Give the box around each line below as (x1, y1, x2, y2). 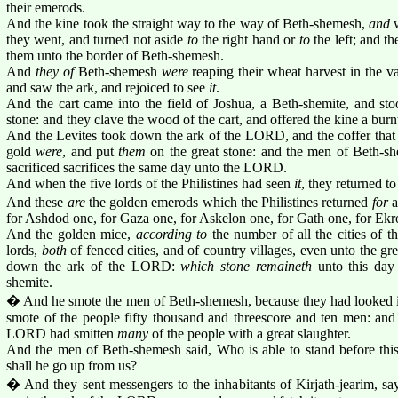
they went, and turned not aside (6, 31, 187, 47)
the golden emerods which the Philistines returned (84, 194, 372, 210)
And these (6, 194, 68, 210)
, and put (62, 143, 119, 159)
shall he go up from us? (6, 357, 137, 373)
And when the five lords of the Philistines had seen (6, 175, 294, 191)
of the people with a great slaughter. (148, 325, 351, 341)
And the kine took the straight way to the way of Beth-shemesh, (6, 15, 369, 31)
